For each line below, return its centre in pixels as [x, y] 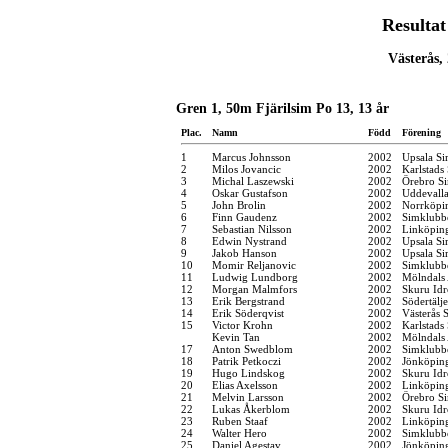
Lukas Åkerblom [251, 408]
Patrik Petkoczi [246, 360]
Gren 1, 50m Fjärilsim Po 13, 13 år [282, 108]
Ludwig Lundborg [255, 276]
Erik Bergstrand [248, 300]
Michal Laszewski [253, 180]
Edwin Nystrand [249, 240]
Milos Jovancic [246, 168]
